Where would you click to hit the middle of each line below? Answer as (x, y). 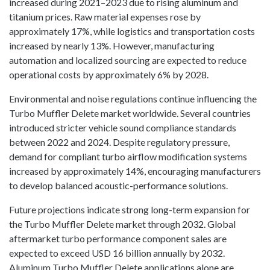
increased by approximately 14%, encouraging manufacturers (135, 171)
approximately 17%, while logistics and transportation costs (132, 31)
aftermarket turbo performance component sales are (118, 239)
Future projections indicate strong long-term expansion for (130, 210)
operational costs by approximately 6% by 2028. (109, 75)
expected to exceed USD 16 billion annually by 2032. (117, 253)
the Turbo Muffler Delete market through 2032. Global (122, 224)
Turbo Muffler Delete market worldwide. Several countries (130, 113)
